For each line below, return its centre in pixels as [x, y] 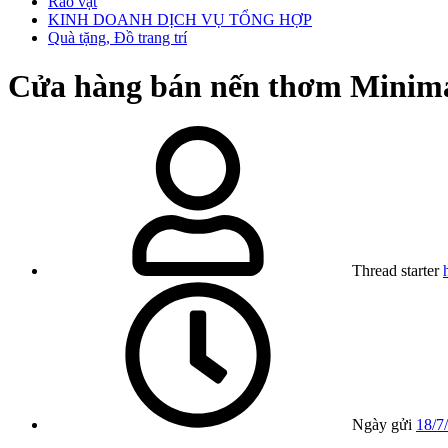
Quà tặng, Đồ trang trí [117, 37]
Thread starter [395, 271]
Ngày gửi [382, 425]
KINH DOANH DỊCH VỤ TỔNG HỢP [180, 19]
